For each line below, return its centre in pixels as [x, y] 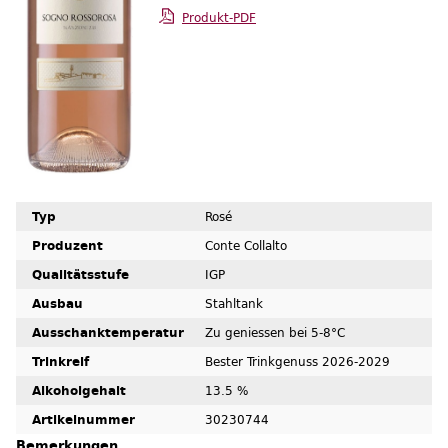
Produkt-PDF [219, 17]
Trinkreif [60, 361]
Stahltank [234, 303]
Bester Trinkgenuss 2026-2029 [297, 361]
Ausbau [57, 303]
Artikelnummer [83, 419]
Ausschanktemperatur [108, 332]
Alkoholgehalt [79, 390]
